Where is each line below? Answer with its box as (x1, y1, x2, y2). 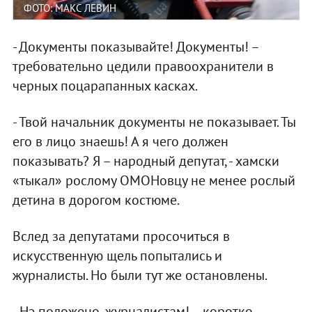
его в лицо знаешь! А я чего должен (12, 132, 228, 151)
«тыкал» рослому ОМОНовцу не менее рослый (12, 171, 295, 190)
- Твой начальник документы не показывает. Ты (12, 113, 296, 132)
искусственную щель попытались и (12, 247, 222, 265)
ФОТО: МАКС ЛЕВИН (23, 1, 116, 15)
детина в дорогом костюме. (12, 191, 180, 210)
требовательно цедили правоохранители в (12, 57, 274, 76)
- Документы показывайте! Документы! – (12, 38, 258, 56)
